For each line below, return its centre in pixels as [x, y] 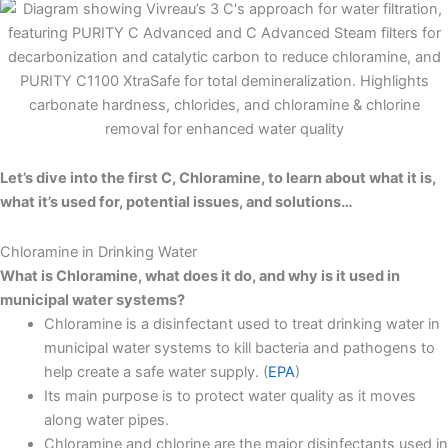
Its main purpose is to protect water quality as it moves [229, 395]
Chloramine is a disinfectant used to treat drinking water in [241, 323]
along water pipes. [106, 419]
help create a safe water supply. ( [155, 371]
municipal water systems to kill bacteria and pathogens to [239, 347]
